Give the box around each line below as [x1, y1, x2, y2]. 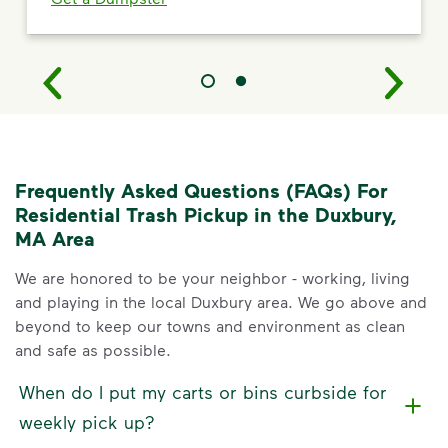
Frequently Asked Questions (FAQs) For [15, 177, 388, 202]
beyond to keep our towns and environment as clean [15, 315, 405, 335]
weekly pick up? [19, 411, 155, 434]
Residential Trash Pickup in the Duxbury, [15, 201, 397, 226]
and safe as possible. [15, 339, 171, 359]
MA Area [15, 225, 95, 250]
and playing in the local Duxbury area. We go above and [15, 291, 427, 311]
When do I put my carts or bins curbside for [19, 381, 387, 404]
